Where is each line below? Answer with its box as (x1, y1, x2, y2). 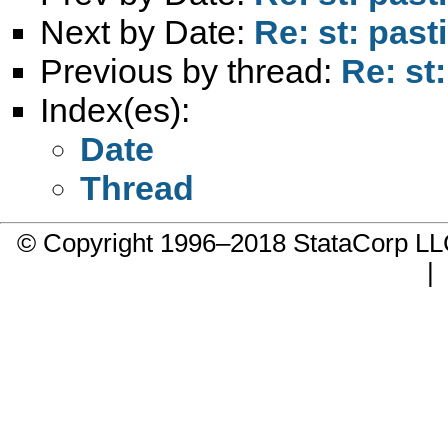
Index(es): (40, 90, 190, 129)
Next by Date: (40, 12, 254, 51)
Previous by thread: (40, 51, 341, 90)
